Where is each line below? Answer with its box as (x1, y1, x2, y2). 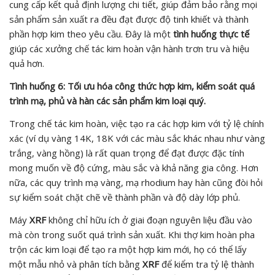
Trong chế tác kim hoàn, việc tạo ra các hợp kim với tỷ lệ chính (9, 117, 264, 130)
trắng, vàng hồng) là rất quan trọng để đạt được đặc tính (9, 146, 244, 159)
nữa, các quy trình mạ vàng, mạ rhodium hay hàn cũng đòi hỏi (9, 176, 263, 188)
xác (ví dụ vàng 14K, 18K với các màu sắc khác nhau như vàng (9, 131, 265, 144)
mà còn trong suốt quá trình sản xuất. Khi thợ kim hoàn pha (9, 228, 255, 241)
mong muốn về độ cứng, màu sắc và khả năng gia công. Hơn (9, 161, 258, 174)
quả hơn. (9, 56, 44, 69)
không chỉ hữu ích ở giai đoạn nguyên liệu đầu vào (46, 213, 252, 226)
